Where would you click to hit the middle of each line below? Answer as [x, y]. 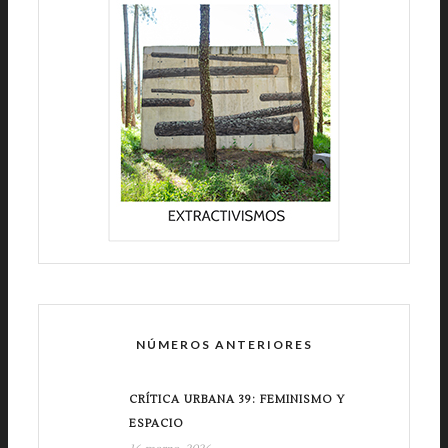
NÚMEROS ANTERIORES [224, 344]
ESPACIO [156, 423]
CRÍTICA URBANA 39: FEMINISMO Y [237, 399]
